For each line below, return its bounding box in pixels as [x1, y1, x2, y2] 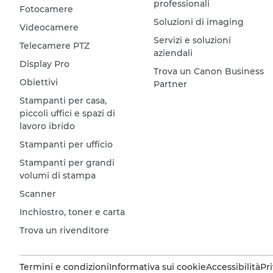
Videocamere [19, 21, 79, 33]
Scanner [19, 188, 56, 199]
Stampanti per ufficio [19, 138, 113, 150]
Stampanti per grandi [19, 157, 115, 168]
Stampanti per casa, [19, 94, 107, 106]
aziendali [153, 47, 193, 58]
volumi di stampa [19, 169, 96, 181]
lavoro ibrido [19, 120, 75, 132]
